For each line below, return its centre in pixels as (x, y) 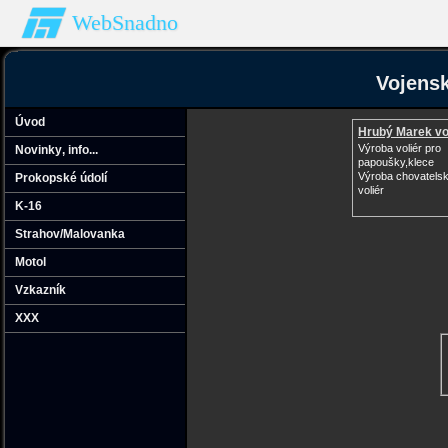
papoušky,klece (396, 162)
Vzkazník (40, 290)
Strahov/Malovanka (70, 234)
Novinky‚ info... (56, 150)
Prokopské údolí (61, 178)
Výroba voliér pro (399, 148)
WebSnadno (125, 22)
